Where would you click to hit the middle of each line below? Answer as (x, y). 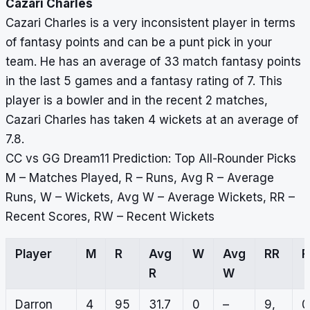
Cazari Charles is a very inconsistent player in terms (151, 23)
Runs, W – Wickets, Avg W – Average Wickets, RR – (150, 198)
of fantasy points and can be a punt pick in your (139, 43)
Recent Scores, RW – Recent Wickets (110, 217)
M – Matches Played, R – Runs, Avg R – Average (140, 178)
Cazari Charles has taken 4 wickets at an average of (152, 120)
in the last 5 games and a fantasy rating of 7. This (144, 81)
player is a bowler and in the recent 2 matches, (137, 101)
